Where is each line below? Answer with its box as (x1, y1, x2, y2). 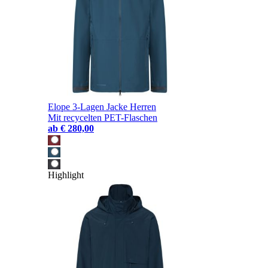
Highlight (48, 170, 84, 181)
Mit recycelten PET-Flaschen (48, 112, 157, 123)
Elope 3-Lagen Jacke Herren (48, 102, 156, 112)
